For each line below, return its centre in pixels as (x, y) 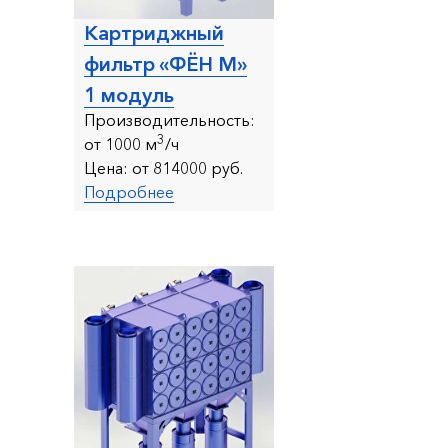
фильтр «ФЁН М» (165, 63)
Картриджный (154, 32)
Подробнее (129, 191)
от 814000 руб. (185, 167)
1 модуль (129, 94)
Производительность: (169, 119)
